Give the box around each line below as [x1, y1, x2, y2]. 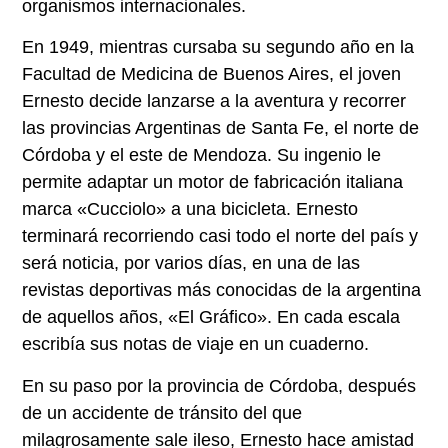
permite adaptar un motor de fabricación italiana [22, 172, 404, 193]
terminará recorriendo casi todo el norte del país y [22, 226, 419, 247]
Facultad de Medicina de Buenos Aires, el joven [22, 64, 402, 85]
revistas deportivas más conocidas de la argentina [22, 280, 422, 301]
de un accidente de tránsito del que [22, 402, 303, 423]
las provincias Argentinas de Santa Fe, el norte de [22, 118, 420, 139]
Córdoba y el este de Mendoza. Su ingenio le [22, 145, 382, 166]
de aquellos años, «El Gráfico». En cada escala [22, 307, 401, 328]
